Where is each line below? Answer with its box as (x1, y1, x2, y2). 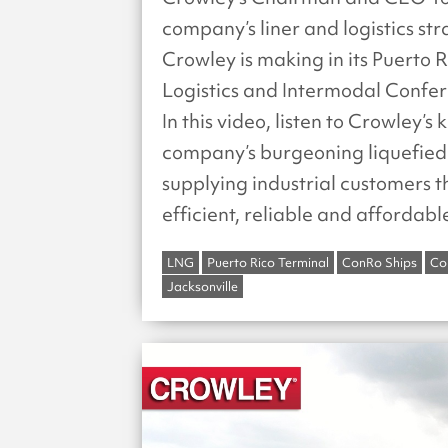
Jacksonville (167, 277, 238, 295)
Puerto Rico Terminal (207, 253, 329, 271)
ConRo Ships (342, 253, 417, 271)
